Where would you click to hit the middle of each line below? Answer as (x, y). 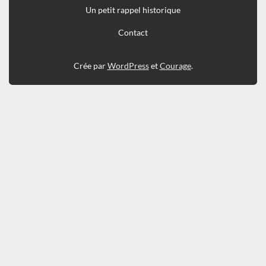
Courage (175, 66)
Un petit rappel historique (133, 10)
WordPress (128, 66)
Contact (133, 33)
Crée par (90, 66)
